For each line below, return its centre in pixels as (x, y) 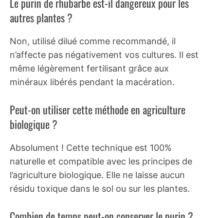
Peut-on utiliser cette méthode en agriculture (98, 109)
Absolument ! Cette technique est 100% (91, 147)
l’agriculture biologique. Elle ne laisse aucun (97, 175)
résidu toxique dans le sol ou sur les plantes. (100, 188)
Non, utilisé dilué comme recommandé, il (93, 41)
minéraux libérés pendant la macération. (92, 82)
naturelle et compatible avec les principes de (101, 161)
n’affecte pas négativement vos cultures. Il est (104, 54)
